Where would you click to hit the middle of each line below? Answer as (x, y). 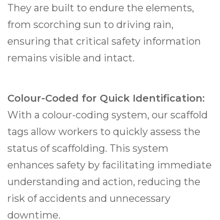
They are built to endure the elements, (101, 8)
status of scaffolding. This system (88, 149)
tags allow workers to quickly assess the (104, 132)
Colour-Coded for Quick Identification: (106, 98)
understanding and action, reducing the (104, 182)
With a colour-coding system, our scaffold (108, 115)
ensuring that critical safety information (104, 41)
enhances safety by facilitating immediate (110, 165)
